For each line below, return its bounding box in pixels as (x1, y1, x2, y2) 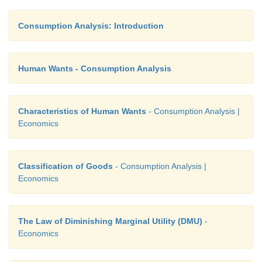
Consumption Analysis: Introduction (18, 21, 164, 30)
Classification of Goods (18, 161, 113, 171)
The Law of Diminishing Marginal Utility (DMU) (18, 216, 202, 226)
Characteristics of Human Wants (18, 106, 146, 116)
